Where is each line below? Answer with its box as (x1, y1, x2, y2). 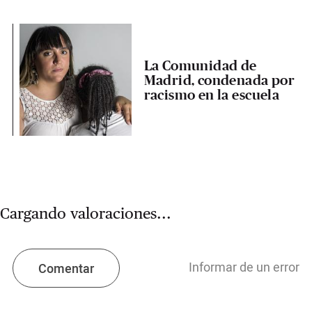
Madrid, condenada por (143, 71, 295, 88)
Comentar (38, 259, 94, 279)
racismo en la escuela (143, 86, 280, 102)
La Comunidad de (143, 56, 257, 73)
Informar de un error (189, 258, 300, 278)
